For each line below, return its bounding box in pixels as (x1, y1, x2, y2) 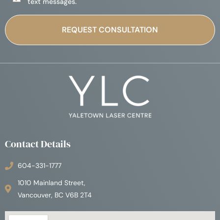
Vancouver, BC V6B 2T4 (18, 190, 92, 199)
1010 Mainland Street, (18, 178, 86, 187)
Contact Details (5, 137, 71, 151)
